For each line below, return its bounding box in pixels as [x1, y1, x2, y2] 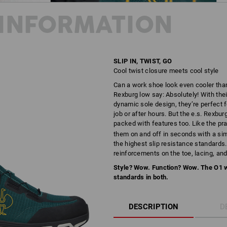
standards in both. [113, 173, 169, 181]
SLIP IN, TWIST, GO [113, 57, 172, 65]
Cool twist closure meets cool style [113, 67, 219, 74]
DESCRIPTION [128, 202, 179, 211]
